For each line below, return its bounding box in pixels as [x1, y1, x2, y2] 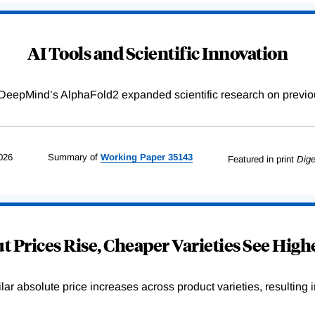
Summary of [47, 151, 98, 162]
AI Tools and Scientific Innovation [27, 41, 288, 64]
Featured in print [227, 153, 294, 165]
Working [100, 151, 137, 162]
